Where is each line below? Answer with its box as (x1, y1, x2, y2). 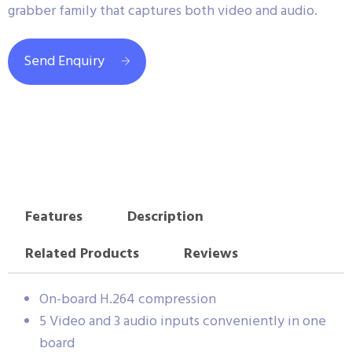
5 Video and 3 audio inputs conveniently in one (39, 310, 326, 333)
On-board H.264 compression (39, 288, 216, 311)
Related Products (24, 243, 139, 266)
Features (24, 206, 82, 229)
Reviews (183, 243, 238, 266)
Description (126, 206, 203, 229)
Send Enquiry (24, 50, 104, 73)
